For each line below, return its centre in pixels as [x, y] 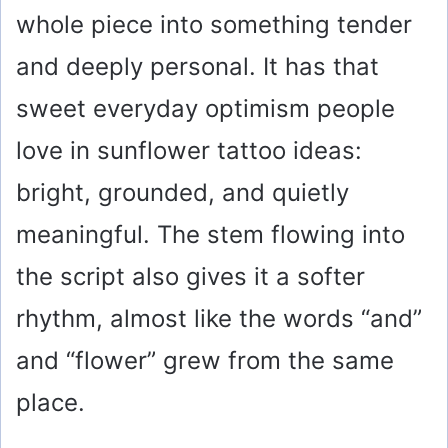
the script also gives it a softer [190, 276]
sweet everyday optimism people [205, 108]
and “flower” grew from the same [205, 360]
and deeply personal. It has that [197, 66]
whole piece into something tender [214, 24]
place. [50, 402]
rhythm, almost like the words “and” [219, 318]
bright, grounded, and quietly [182, 192]
